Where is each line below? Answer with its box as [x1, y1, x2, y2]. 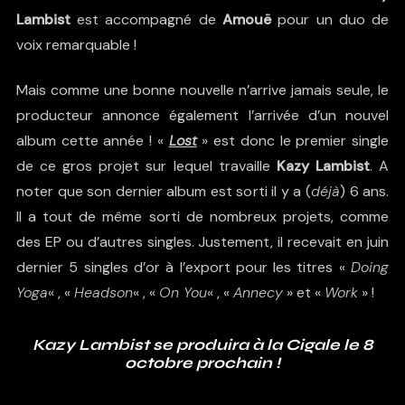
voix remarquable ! [15, 34, 137, 54]
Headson [73, 282, 133, 302]
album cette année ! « [15, 130, 169, 150]
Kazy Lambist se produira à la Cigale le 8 [33, 334, 372, 354]
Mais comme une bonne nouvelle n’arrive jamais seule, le [15, 80, 390, 99]
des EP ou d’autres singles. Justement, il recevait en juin [15, 231, 390, 251]
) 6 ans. [339, 181, 390, 201]
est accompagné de [70, 9, 222, 29]
